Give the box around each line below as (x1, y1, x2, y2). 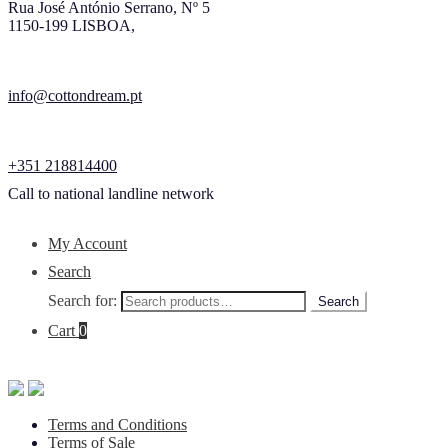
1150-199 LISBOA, (8, 16, 135, 34)
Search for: (48, 291, 117, 309)
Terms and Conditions (48, 415, 187, 433)
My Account (48, 234, 127, 252)
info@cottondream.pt (8, 86, 142, 104)
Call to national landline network (8, 184, 214, 202)
